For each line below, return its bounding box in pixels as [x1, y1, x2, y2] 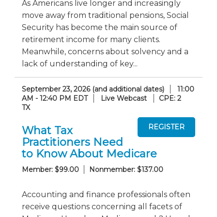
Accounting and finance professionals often [22, 190, 190, 199]
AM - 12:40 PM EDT [22, 93, 88, 103]
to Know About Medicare [22, 147, 157, 160]
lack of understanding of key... [22, 59, 138, 68]
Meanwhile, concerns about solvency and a [22, 46, 188, 56]
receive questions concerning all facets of [22, 202, 182, 211]
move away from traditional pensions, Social [22, 10, 189, 20]
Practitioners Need [22, 136, 123, 149]
